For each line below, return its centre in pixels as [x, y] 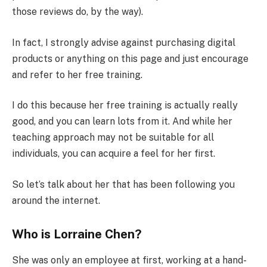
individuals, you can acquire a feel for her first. [114, 154]
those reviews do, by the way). [77, 12]
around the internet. [56, 201]
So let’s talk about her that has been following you [123, 185]
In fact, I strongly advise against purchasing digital [124, 42]
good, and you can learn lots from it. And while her [122, 122]
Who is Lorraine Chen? [77, 234]
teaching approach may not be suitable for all [113, 138]
